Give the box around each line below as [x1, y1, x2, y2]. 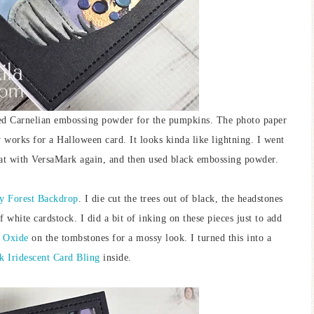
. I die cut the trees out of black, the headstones [78, 193, 283, 204]
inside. [100, 252, 132, 263]
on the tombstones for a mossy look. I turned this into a [28, 233, 271, 243]
